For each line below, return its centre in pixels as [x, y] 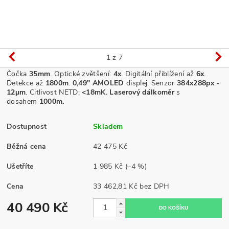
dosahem [22, 101]
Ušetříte [20, 166]
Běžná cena [27, 146]
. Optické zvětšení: [82, 74]
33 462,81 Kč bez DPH [155, 186]
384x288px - [198, 83]
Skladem [108, 126]
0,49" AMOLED [98, 83]
